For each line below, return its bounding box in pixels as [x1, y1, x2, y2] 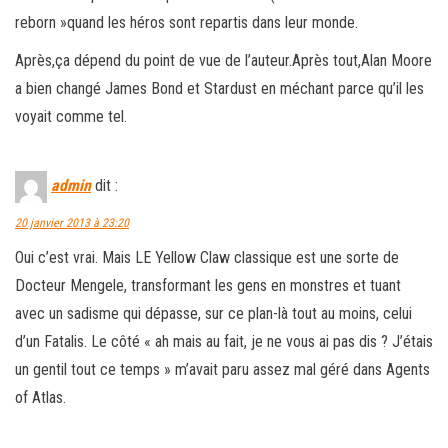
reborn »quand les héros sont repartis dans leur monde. [15, 12, 358, 32]
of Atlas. [15, 387, 66, 407]
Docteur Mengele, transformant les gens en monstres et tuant [15, 275, 401, 295]
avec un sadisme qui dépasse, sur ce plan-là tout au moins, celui [15, 303, 412, 323]
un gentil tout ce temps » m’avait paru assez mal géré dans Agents [15, 359, 430, 379]
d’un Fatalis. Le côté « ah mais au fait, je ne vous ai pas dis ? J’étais [15, 331, 433, 351]
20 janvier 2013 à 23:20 [15, 215, 129, 230]
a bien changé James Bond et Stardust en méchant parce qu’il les [15, 78, 424, 98]
